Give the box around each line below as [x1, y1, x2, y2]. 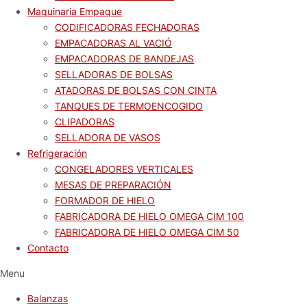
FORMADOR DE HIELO [55, 195, 155, 206]
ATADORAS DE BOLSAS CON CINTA [55, 84, 217, 96]
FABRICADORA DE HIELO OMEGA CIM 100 [55, 210, 244, 222]
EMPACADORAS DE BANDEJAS [55, 53, 194, 64]
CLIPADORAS [55, 116, 114, 127]
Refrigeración [27, 147, 87, 159]
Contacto [27, 242, 69, 254]
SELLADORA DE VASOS [55, 132, 160, 143]
